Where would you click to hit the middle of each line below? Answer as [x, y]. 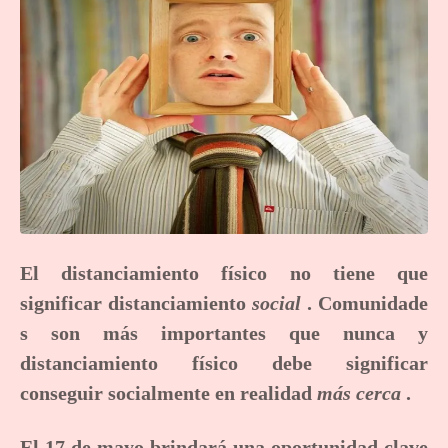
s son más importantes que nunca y [224, 332]
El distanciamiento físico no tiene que [224, 272]
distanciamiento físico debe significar [224, 362]
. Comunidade [364, 302]
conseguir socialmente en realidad [168, 392]
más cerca [359, 392]
